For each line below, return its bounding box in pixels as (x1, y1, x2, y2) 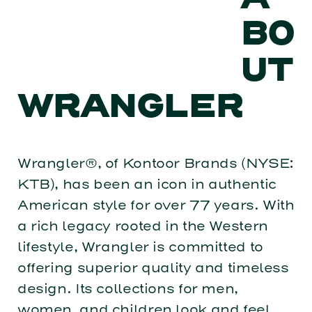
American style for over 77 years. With (17, 196, 295, 213)
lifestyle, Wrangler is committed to (17, 238, 263, 255)
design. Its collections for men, (17, 280, 238, 297)
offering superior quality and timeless (17, 259, 289, 276)
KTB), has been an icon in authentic (17, 175, 276, 192)
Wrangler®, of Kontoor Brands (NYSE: (17, 155, 293, 171)
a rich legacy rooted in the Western (17, 217, 268, 234)
